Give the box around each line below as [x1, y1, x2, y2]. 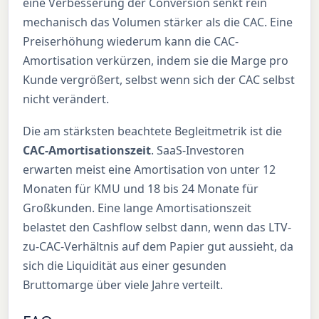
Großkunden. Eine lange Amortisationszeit [23, 199, 252, 216]
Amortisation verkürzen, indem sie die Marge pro [23, 53, 289, 69]
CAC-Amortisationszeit [23, 142, 152, 158]
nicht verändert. [23, 91, 110, 108]
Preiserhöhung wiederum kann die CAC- [23, 33, 239, 50]
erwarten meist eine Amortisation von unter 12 [23, 161, 276, 177]
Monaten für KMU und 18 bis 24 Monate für [23, 180, 259, 197]
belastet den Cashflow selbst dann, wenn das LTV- [23, 219, 292, 235]
